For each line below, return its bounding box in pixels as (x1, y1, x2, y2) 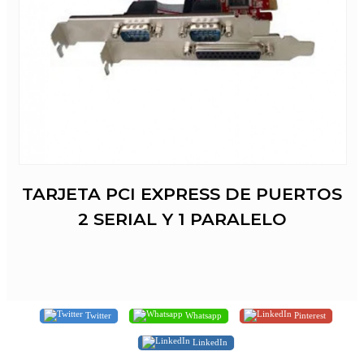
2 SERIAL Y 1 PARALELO (77, 209, 287, 230)
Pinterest (292, 310, 326, 320)
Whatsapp (183, 310, 222, 320)
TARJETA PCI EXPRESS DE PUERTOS (22, 184, 342, 205)
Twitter (83, 310, 111, 320)
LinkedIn (190, 336, 227, 347)
